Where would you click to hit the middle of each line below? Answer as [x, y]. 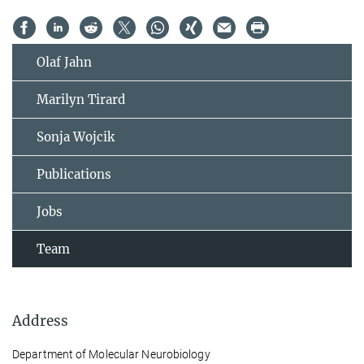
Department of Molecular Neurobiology [111, 354]
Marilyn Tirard [81, 99]
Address [40, 321]
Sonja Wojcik [76, 136]
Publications [74, 174]
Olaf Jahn [64, 62]
